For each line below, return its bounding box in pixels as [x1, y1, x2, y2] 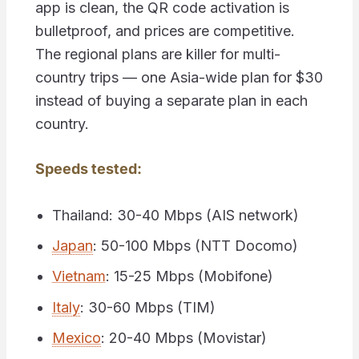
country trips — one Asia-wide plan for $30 [34, 68, 323, 86]
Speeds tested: [34, 159, 142, 177]
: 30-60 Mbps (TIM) [79, 298, 216, 316]
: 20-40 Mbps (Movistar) [100, 329, 267, 347]
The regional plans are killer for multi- [34, 45, 280, 63]
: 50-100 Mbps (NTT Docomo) [92, 237, 298, 255]
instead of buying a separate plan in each [34, 91, 308, 109]
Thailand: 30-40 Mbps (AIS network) [51, 206, 299, 224]
